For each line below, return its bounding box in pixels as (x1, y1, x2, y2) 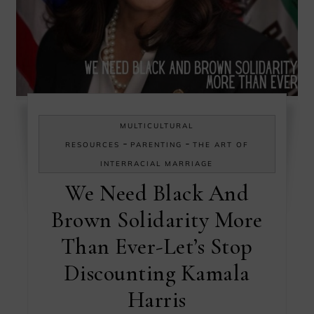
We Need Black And (64, 179, 250, 207)
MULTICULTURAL (120, 121, 194, 130)
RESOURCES (64, 139, 120, 149)
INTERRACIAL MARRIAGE (100, 158, 214, 168)
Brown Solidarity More (51, 205, 263, 233)
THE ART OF (192, 139, 249, 149)
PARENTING (130, 139, 182, 149)
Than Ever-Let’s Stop (60, 232, 253, 260)
